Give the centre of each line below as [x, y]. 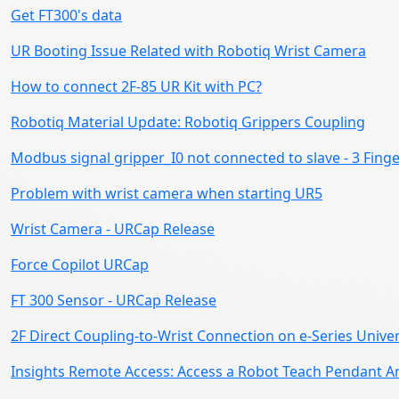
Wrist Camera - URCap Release [113, 228]
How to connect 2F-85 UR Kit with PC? [136, 86]
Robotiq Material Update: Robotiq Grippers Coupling [188, 122]
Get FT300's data [66, 15]
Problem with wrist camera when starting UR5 [167, 193]
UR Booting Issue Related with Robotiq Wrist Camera [188, 50]
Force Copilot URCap [80, 264]
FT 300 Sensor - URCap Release [114, 300]
